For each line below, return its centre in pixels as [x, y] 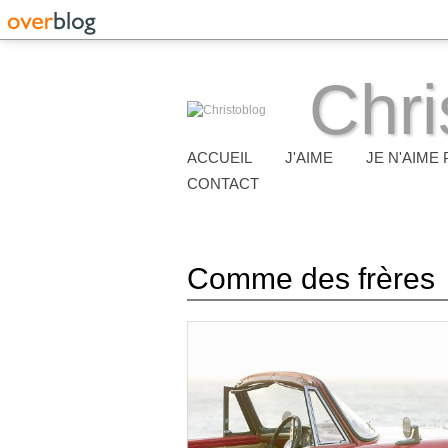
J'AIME [309, 157]
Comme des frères [311, 278]
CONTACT [223, 183]
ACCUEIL [219, 157]
